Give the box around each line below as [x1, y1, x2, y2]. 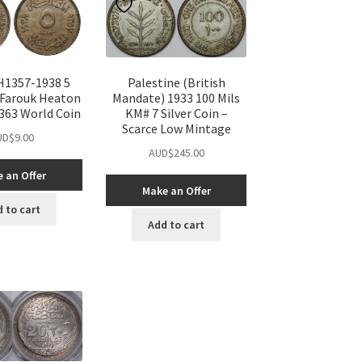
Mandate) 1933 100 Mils [112, 90, 241, 107]
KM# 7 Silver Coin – [124, 105, 228, 122]
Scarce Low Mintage [121, 120, 231, 137]
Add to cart [148, 217, 205, 233]
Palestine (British [127, 74, 225, 91]
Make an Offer [141, 183, 211, 198]
